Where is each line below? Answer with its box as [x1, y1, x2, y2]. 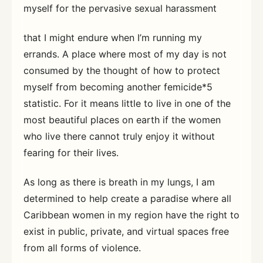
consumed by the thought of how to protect [23, 64, 220, 76]
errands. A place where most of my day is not [23, 48, 227, 60]
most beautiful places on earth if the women [23, 113, 221, 126]
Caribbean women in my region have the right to [23, 208, 240, 221]
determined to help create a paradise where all [23, 192, 231, 204]
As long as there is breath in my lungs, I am [23, 176, 215, 188]
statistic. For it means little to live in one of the [23, 97, 231, 109]
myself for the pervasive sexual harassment [23, 2, 217, 15]
